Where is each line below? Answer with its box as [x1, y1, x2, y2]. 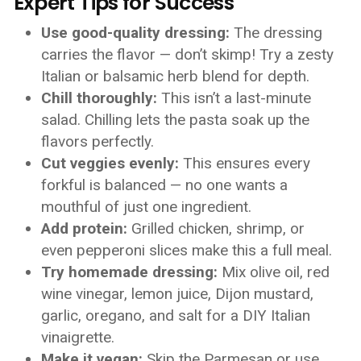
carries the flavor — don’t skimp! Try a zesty [41, 45, 334, 64]
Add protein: [41, 219, 128, 238]
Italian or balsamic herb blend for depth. [41, 67, 310, 85]
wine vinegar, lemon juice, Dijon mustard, [41, 284, 314, 303]
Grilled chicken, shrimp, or [127, 219, 305, 238]
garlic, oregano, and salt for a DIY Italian [41, 306, 311, 325]
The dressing [230, 23, 323, 42]
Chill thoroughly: [41, 89, 158, 107]
